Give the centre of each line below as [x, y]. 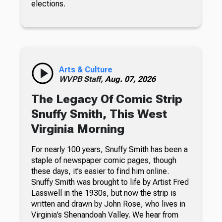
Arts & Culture [85, 70]
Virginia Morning [78, 129]
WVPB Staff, [82, 79]
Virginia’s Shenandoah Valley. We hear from [105, 215]
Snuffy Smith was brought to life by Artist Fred [110, 182]
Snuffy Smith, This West [99, 114]
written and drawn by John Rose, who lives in [108, 204]
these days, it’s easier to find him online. [100, 171]
